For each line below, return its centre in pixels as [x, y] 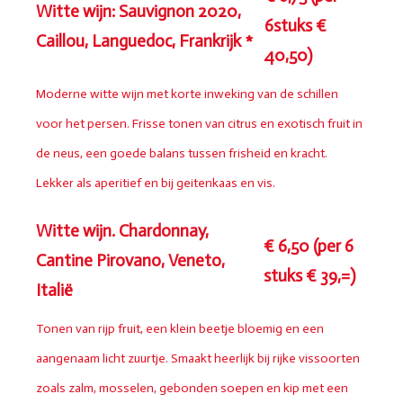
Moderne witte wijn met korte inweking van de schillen [187, 94]
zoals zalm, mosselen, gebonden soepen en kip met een [192, 389]
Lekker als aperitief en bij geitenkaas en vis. [156, 184]
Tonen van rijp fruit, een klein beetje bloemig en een [180, 329]
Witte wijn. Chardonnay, [122, 231]
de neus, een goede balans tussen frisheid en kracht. [182, 154]
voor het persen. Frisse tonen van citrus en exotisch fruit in [199, 124]
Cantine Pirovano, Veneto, [130, 261]
